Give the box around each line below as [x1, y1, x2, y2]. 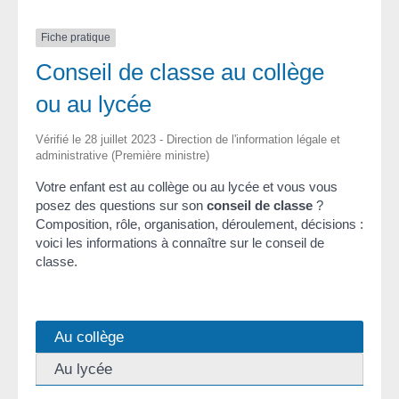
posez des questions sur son [36, 197, 207, 213]
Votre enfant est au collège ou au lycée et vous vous [36, 178, 338, 194]
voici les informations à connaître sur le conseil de [36, 234, 324, 250]
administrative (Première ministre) [36, 148, 209, 162]
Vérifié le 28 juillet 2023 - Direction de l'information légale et [36, 132, 340, 146]
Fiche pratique [41, 31, 110, 45]
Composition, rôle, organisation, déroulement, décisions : [36, 216, 363, 232]
